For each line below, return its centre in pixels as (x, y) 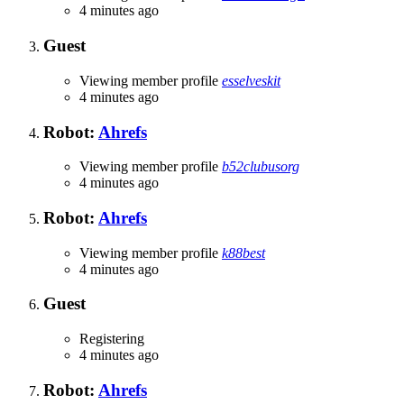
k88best (243, 252)
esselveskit (251, 80)
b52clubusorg (261, 167)
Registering (112, 339)
